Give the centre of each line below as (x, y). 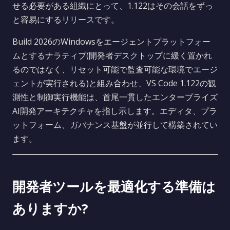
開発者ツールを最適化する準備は (114, 187)
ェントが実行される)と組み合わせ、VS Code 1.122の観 (114, 83)
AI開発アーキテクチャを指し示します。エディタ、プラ (115, 111)
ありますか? (50, 209)
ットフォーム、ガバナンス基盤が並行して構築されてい (115, 125)
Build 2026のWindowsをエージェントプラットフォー (111, 42)
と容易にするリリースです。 (66, 20)
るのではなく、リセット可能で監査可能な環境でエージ (115, 69)
